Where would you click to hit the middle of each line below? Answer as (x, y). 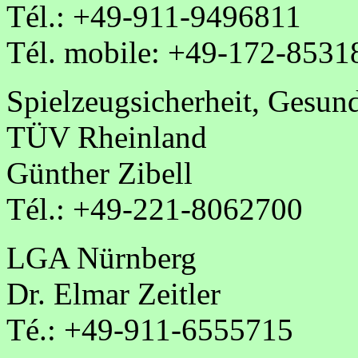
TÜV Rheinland (107, 137)
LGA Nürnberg (101, 257)
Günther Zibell (99, 173)
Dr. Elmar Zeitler (113, 293)
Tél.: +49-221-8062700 (155, 209)
